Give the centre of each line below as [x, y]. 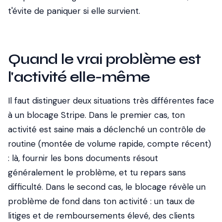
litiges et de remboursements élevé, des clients [101, 216]
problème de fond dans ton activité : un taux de [101, 201]
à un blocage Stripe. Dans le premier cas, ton [96, 115]
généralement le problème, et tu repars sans [97, 172]
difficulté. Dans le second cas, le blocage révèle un [107, 187]
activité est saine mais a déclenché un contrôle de [107, 129]
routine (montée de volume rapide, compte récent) [110, 144]
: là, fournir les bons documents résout [83, 158]
